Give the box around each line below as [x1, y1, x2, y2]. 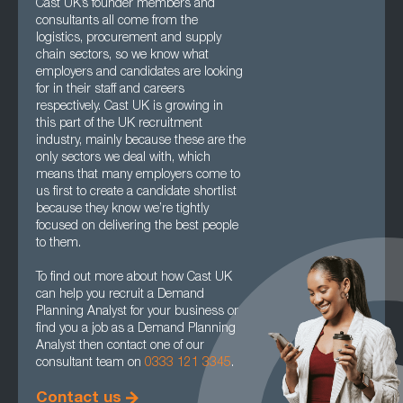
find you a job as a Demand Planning [36, 323, 236, 336]
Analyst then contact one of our [36, 340, 204, 353]
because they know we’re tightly [36, 203, 209, 216]
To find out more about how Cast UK [36, 272, 232, 284]
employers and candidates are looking [36, 67, 243, 79]
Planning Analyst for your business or [36, 306, 238, 318]
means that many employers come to [36, 169, 240, 182]
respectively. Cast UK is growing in [36, 101, 223, 113]
